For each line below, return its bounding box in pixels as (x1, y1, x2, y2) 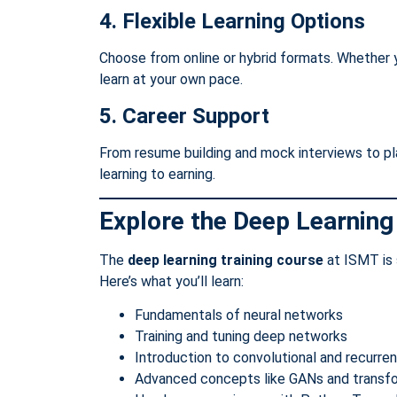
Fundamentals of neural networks (135, 307, 343, 324)
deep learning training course (128, 251, 323, 269)
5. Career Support (99, 103, 269, 128)
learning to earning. (99, 165, 215, 183)
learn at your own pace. (99, 71, 243, 89)
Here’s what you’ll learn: (99, 272, 244, 290)
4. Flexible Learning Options (99, 9, 365, 35)
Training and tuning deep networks (135, 328, 347, 346)
